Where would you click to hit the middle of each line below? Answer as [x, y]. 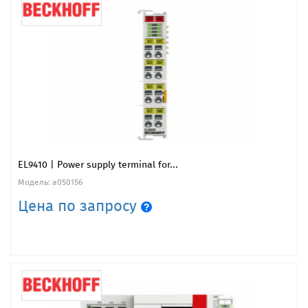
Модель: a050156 [50, 182]
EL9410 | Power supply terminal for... [98, 164]
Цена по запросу [79, 206]
